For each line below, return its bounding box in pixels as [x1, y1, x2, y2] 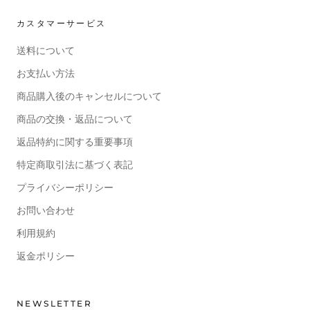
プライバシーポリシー [17, 181, 113, 195]
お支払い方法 [17, 67, 75, 81]
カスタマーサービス [17, 18, 107, 29]
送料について [17, 44, 75, 58]
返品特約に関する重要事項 [17, 136, 133, 149]
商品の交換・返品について [17, 113, 133, 127]
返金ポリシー [17, 250, 75, 264]
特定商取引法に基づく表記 [17, 158, 133, 172]
